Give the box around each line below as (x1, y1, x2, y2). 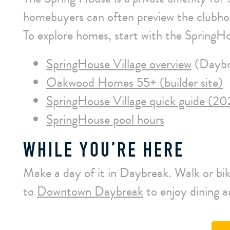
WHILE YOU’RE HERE (23, 141, 184, 162)
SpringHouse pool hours (46, 110, 164, 129)
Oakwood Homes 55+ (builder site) (46, 73, 223, 92)
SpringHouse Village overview (46, 54, 191, 73)
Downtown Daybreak (37, 182, 143, 201)
